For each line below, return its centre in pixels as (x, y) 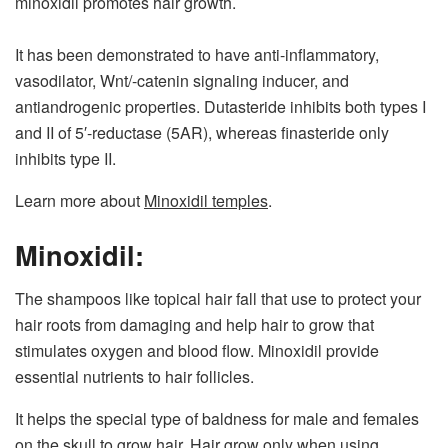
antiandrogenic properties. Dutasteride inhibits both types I (220, 107)
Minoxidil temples (206, 201)
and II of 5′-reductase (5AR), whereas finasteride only (202, 133)
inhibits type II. (65, 159)
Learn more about (79, 201)
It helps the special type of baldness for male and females (217, 419)
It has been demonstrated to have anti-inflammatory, (197, 55)
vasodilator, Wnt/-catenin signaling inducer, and (182, 81)
